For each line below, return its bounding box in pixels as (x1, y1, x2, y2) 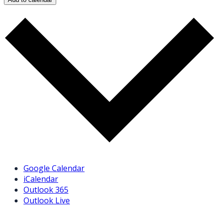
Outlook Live (23, 195, 70, 206)
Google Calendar (23, 162, 85, 174)
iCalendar (23, 173, 58, 184)
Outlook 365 (23, 184, 68, 195)
